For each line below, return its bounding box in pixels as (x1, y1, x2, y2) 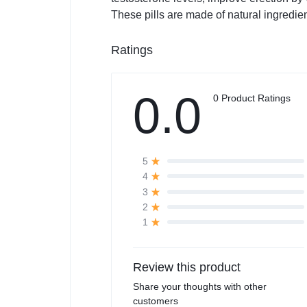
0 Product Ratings (213, 93, 291, 103)
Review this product (133, 260, 241, 275)
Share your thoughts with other (133, 281, 267, 293)
